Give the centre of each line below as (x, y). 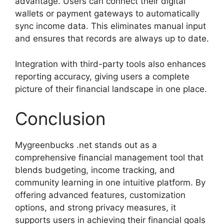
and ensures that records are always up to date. (112, 39)
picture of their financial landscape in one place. (111, 89)
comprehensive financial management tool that (109, 158)
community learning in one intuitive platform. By (110, 183)
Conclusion (60, 119)
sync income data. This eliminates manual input (110, 26)
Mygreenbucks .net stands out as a (86, 145)
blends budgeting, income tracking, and (95, 170)
